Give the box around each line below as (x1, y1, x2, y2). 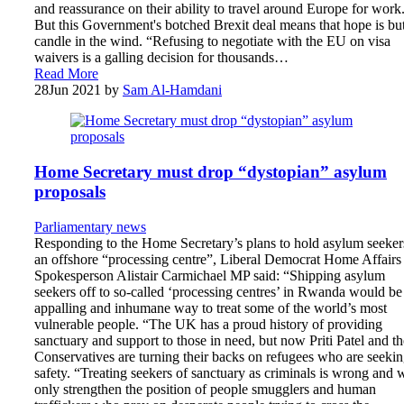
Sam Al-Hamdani (123, 82, 222, 98)
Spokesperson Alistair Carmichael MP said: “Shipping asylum (34, 267, 385, 283)
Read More (34, 66, 98, 82)
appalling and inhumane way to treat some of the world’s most (34, 299, 387, 316)
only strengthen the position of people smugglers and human (34, 381, 376, 397)
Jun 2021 (49, 82, 101, 98)
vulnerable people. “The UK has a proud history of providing (34, 316, 382, 332)
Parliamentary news (34, 218, 146, 234)
